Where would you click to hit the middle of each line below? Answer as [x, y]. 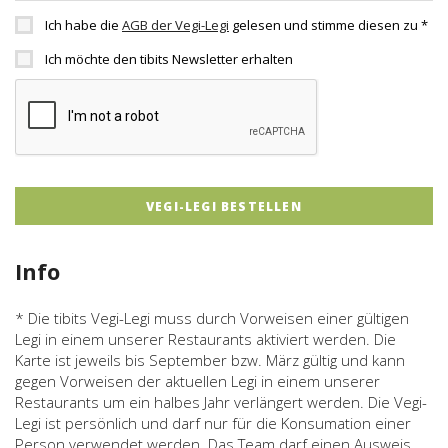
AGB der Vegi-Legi [175, 24]
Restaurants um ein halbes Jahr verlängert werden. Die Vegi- [221, 402]
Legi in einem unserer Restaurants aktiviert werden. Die [205, 339]
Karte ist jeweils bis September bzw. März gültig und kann [210, 360]
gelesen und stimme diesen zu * [328, 24]
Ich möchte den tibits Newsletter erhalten [169, 58]
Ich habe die [83, 24]
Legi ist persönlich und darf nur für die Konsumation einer [213, 423]
